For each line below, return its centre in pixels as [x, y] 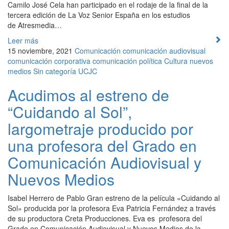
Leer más [23, 40]
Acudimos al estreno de [88, 95]
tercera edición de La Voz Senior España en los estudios [99, 15]
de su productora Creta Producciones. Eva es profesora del [105, 218]
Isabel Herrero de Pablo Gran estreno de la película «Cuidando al [114, 198]
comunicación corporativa [49, 61]
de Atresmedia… [35, 25]
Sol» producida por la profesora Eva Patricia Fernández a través [112, 208]
